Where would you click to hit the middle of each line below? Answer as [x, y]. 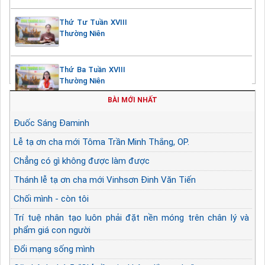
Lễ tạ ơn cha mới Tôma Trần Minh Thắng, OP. [101, 142]
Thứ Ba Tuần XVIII [92, 70]
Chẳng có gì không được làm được [82, 161]
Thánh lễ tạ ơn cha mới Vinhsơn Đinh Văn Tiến [105, 180]
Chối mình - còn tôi [51, 198]
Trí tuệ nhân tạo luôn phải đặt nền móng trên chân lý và [131, 217]
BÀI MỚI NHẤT [132, 100]
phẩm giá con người [52, 230]
